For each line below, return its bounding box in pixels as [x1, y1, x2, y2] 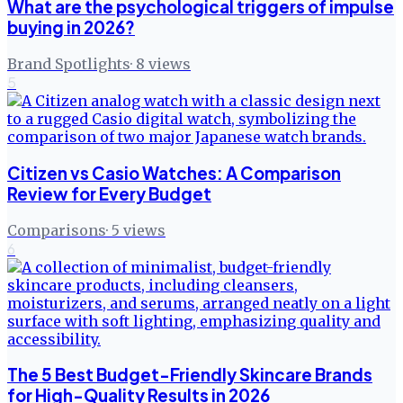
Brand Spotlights [7, 55, 130, 74]
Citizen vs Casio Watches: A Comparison [7, 162, 341, 184]
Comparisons [7, 220, 106, 239]
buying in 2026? [7, 17, 135, 39]
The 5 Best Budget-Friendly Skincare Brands [7, 364, 372, 386]
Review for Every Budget [7, 183, 211, 204]
